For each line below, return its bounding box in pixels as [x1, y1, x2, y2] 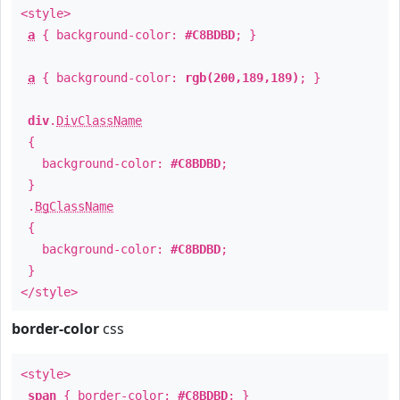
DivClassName [56, 113, 142, 128]
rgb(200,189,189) [185, 71, 299, 85]
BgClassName [35, 199, 113, 213]
